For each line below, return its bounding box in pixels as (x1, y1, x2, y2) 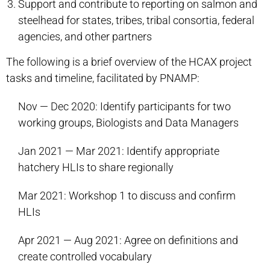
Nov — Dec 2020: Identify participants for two (18, 100, 231, 113)
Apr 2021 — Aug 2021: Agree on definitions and (18, 234, 238, 246)
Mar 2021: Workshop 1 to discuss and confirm (18, 189, 236, 202)
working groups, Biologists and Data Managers (18, 116, 239, 129)
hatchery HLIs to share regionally (18, 161, 174, 174)
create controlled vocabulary (18, 250, 152, 263)
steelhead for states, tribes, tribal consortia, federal (18, 14, 254, 27)
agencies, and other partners (18, 30, 152, 43)
